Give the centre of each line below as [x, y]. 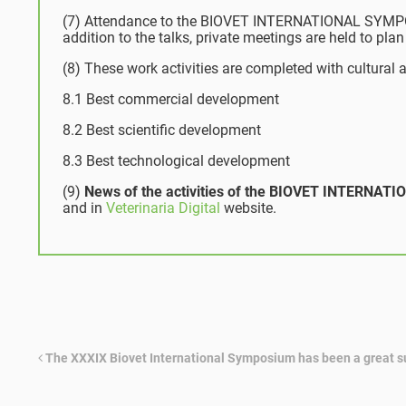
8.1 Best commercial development [171, 99]
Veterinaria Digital [163, 208]
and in [84, 208]
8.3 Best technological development [176, 160]
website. [248, 208]
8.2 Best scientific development [162, 130]
